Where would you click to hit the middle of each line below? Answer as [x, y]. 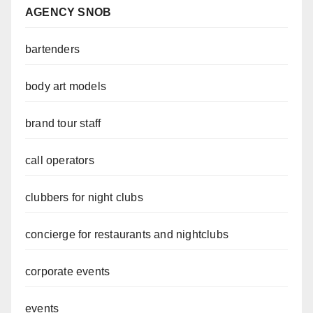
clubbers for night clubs [87, 198]
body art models [66, 87]
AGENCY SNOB [68, 13]
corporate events [68, 272]
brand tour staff [63, 124]
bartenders [52, 50]
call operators [60, 161]
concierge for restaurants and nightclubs [127, 235]
